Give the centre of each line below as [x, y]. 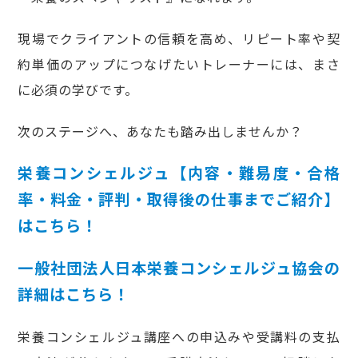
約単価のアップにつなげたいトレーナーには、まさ [179, 64]
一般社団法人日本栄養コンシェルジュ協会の [179, 268]
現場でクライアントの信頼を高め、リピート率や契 [179, 39]
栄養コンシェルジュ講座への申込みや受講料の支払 [179, 337]
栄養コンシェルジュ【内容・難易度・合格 [179, 173]
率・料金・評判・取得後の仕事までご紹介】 [179, 199]
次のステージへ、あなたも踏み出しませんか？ [161, 131]
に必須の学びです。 [78, 90]
